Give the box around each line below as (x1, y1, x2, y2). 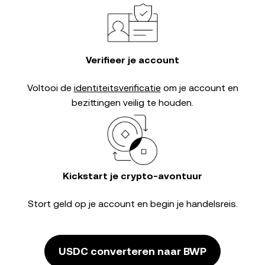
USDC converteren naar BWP (59, 245, 206, 257)
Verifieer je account (86, 54, 179, 66)
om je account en (160, 82, 238, 93)
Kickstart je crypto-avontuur (63, 170, 202, 182)
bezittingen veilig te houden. (72, 97, 193, 108)
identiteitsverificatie (73, 82, 161, 93)
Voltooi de (27, 82, 74, 93)
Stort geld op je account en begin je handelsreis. (27, 198, 238, 209)
